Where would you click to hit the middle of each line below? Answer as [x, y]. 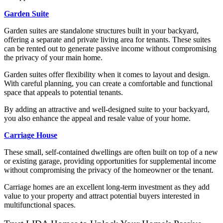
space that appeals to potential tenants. [63, 92]
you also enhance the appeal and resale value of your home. [97, 118]
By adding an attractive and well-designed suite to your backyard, [107, 109]
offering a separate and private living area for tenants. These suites [107, 39]
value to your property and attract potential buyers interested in [102, 196]
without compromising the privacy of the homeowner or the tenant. [109, 170]
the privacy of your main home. [53, 57]
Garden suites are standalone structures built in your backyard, [101, 30]
